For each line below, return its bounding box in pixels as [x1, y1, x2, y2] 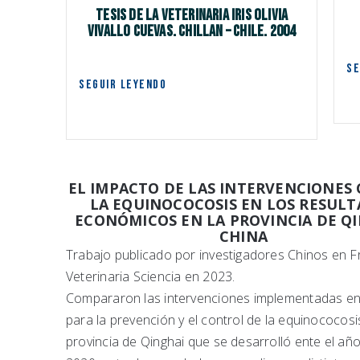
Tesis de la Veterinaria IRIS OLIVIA [96, 6, 288, 26]
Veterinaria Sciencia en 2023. [66, 268, 235, 286]
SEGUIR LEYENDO [79, 77, 166, 93]
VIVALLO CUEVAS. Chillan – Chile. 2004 [87, 22, 297, 42]
